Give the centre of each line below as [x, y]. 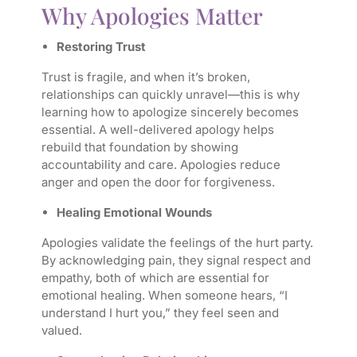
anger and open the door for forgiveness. [158, 182]
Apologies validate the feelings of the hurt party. [177, 243]
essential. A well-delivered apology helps [157, 130]
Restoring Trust [101, 47]
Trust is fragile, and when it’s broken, [145, 77]
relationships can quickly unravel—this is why [170, 95]
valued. [61, 331]
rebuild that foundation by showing [139, 147]
